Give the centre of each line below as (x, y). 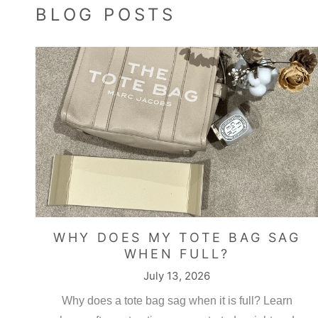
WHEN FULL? (177, 254)
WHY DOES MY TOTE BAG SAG (177, 238)
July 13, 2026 (177, 276)
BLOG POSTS (106, 14)
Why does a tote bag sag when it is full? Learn (177, 301)
